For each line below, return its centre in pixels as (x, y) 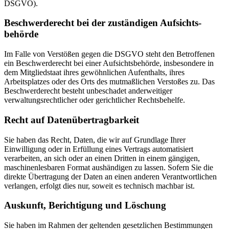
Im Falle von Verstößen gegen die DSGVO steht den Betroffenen (109, 54)
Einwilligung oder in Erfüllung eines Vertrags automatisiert (99, 149)
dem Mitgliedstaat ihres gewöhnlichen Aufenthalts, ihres (94, 73)
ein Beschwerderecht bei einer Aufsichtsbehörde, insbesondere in (109, 63)
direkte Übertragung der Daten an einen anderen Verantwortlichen (110, 176)
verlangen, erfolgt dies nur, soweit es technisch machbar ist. (99, 186)
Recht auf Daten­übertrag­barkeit (72, 120)
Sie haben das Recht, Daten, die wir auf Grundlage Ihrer (95, 140)
